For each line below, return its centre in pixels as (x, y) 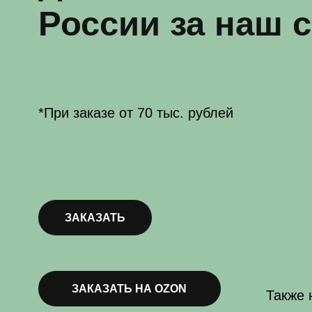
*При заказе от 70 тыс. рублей (121, 34)
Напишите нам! (149, 268)
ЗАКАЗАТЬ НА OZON (116, 191)
